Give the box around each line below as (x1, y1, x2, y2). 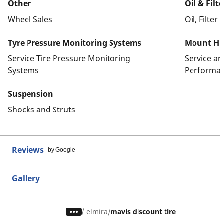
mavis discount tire (110, 207, 176, 216)
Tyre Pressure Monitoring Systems (8, 37, 141, 48)
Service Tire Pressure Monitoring (8, 53, 130, 64)
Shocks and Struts (8, 104, 75, 115)
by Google (48, 146, 75, 153)
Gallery (12, 173, 40, 184)
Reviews (12, 144, 44, 155)
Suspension (8, 88, 53, 99)
